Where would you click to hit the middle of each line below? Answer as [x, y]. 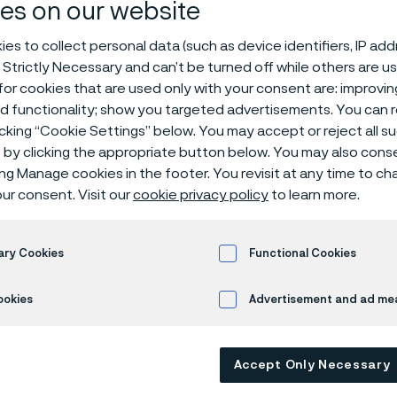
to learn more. [314, 195]
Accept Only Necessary [312, 366]
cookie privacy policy [201, 195]
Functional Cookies [303, 253]
